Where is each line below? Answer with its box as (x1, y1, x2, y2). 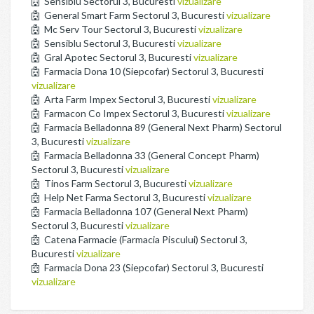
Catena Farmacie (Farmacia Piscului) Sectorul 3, (42, 233, 247, 245)
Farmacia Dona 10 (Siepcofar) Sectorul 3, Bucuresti (42, 65, 264, 77)
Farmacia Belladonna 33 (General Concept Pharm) (42, 149, 259, 161)
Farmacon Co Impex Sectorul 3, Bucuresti (42, 107, 226, 119)
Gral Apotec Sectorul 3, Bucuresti (42, 51, 193, 63)
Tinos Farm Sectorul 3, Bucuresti (42, 177, 189, 189)
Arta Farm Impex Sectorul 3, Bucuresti (42, 93, 212, 105)
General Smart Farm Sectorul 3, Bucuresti (42, 9, 226, 21)
